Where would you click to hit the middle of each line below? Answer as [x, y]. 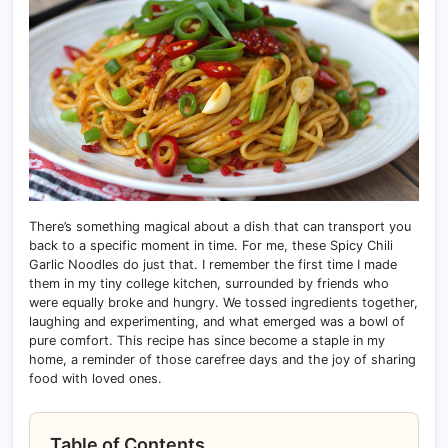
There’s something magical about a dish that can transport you [220, 226]
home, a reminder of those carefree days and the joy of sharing [222, 359]
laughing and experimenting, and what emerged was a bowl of [217, 321]
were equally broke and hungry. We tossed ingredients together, [223, 302]
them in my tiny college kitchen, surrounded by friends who [209, 283]
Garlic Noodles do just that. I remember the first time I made [213, 264]
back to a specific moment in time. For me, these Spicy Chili [211, 245]
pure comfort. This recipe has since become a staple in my [207, 340]
